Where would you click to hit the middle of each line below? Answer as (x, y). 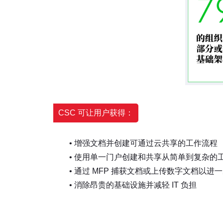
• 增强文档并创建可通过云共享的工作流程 (135, 143)
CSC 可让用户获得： (96, 112)
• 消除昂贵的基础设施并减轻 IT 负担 (125, 185)
